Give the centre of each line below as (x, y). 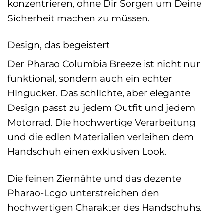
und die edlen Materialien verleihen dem (100, 137)
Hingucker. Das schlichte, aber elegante (99, 93)
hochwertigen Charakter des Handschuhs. (105, 208)
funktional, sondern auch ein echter (90, 79)
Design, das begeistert (59, 45)
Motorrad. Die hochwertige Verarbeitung (101, 122)
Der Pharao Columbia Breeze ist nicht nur (104, 64)
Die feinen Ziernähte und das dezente (94, 178)
